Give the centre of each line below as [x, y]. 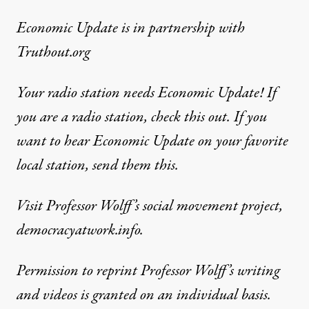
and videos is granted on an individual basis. [144, 295]
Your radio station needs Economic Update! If [147, 93]
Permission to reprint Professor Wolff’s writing [148, 271]
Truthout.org [53, 52]
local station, [54, 166]
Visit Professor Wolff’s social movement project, [150, 206]
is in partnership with [183, 28]
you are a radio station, [84, 117]
